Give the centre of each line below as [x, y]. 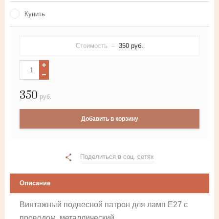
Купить [35, 14]
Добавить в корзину [109, 119]
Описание [35, 183]
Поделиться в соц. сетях [117, 157]
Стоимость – [97, 46]
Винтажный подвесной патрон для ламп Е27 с [104, 205]
